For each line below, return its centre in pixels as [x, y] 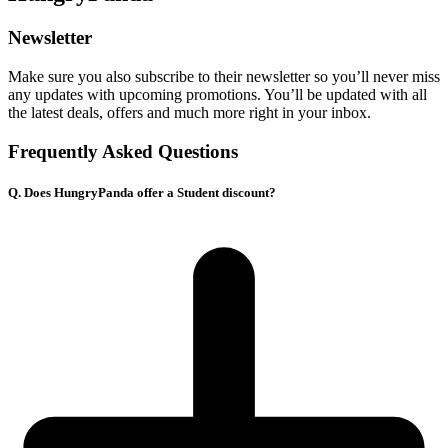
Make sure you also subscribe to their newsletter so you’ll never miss [224, 76]
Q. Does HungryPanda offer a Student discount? [142, 192]
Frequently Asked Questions [123, 151]
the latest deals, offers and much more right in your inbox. [189, 112]
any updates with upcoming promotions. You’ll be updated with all [217, 94]
